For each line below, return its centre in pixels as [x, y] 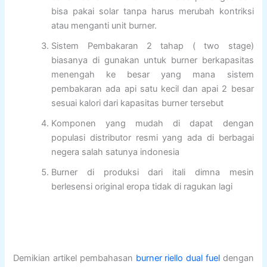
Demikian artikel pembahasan [73, 258]
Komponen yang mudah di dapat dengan [153, 123]
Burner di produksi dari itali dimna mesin [153, 172]
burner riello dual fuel [176, 258]
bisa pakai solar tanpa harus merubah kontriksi [153, 11]
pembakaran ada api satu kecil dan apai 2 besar [153, 89]
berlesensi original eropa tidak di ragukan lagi [142, 186]
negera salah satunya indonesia [116, 152]
